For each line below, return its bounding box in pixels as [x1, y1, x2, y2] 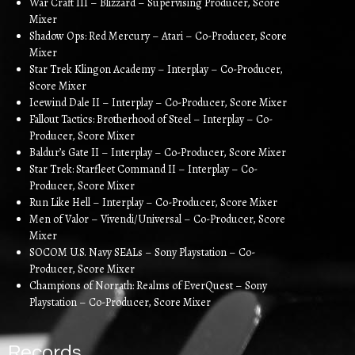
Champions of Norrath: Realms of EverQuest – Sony [29, 278, 267, 293]
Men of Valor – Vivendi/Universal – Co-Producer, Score [29, 212, 285, 227]
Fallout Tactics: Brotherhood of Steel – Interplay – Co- [29, 112, 273, 127]
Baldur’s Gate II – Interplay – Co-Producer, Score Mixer [29, 145, 286, 160]
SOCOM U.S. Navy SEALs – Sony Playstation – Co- [29, 245, 255, 260]
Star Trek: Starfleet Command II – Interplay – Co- [29, 162, 258, 177]
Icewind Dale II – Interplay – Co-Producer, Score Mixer [29, 95, 287, 110]
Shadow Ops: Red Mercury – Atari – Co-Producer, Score [29, 29, 287, 44]
